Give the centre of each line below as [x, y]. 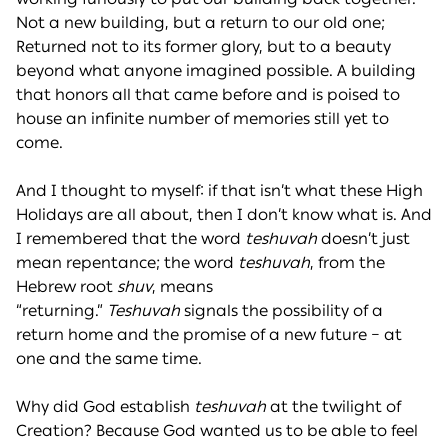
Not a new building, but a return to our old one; [200, 23]
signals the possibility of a [281, 311]
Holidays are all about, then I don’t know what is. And [224, 215]
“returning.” [61, 311]
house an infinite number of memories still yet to [202, 119]
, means [182, 287]
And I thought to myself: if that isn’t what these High [219, 191]
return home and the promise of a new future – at [209, 335]
